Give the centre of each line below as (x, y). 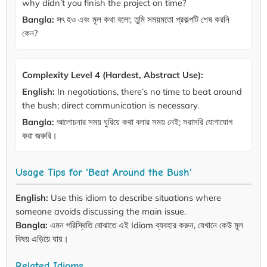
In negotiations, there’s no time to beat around (148, 92)
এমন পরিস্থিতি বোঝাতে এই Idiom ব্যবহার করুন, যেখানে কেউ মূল (145, 225)
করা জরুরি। (40, 136)
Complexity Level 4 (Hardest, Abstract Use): (113, 75)
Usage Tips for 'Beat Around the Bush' (104, 173)
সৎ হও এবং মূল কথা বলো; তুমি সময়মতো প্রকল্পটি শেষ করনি (142, 20)
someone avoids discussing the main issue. (101, 212)
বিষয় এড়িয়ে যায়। (42, 239)
